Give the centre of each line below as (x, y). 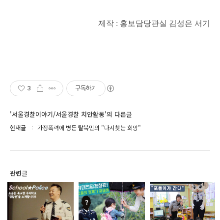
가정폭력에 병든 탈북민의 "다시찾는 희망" (89, 127)
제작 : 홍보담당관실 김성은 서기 (154, 23)
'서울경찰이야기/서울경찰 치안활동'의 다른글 (71, 114)
